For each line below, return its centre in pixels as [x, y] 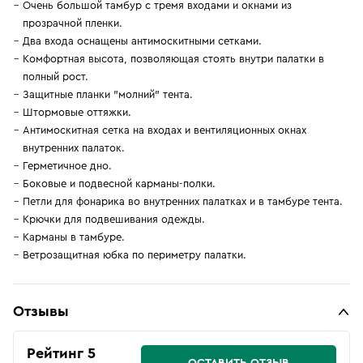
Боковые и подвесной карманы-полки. [119, 184]
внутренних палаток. [74, 148]
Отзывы [41, 311]
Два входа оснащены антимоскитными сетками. [142, 41]
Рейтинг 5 [61, 353]
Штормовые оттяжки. [77, 112]
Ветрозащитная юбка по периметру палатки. [135, 255]
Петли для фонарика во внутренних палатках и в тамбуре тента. [183, 201]
